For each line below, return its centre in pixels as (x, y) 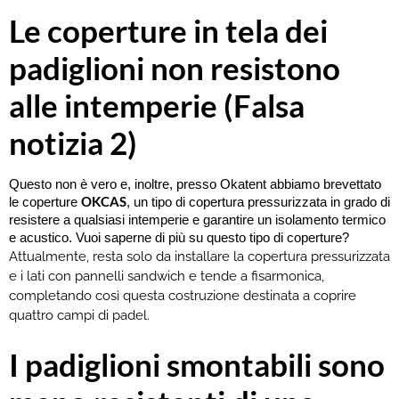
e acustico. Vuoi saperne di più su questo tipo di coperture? (179, 238)
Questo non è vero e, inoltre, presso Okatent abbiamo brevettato (195, 185)
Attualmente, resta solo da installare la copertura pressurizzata (199, 257)
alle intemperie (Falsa (157, 106)
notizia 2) (73, 143)
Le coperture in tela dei (168, 31)
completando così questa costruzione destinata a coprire (183, 296)
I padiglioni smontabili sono (197, 364)
